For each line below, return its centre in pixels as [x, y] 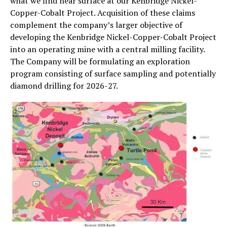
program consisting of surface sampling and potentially [113, 74]
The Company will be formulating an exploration [100, 62]
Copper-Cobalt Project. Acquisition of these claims [103, 13]
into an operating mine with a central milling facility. [107, 49]
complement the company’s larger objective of [96, 25]
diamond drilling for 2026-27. [64, 86]
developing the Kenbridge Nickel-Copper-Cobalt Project [113, 37]
